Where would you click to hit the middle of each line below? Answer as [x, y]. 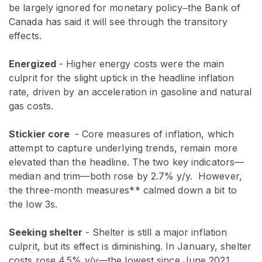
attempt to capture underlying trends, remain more [123, 148]
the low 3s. [33, 204]
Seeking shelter [47, 232]
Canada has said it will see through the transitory [118, 21]
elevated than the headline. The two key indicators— [127, 162]
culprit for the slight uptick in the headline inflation [122, 77]
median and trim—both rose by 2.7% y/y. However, [125, 176]
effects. [25, 35]
